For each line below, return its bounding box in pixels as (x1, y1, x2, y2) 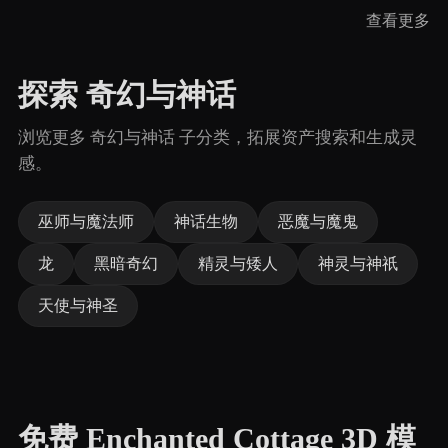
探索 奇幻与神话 (18, 78, 236, 112)
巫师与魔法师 (38, 213, 134, 230)
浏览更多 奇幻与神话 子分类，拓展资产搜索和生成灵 (18, 128, 417, 147)
